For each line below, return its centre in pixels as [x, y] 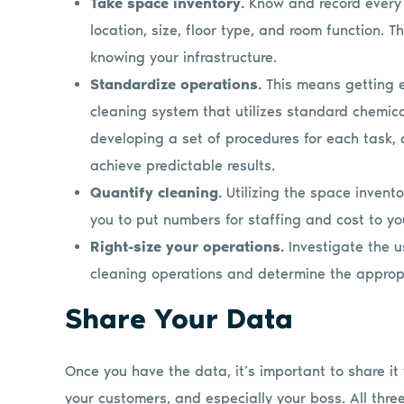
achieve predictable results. [183, 165]
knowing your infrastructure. [184, 57]
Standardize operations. [176, 84]
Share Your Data [179, 318]
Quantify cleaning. [156, 192]
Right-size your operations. [190, 246]
